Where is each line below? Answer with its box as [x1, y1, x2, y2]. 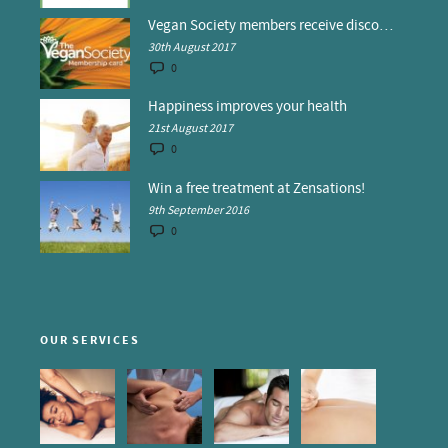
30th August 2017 [148, 39, 235, 55]
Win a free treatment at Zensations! [148, 179, 365, 199]
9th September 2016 [148, 203, 249, 219]
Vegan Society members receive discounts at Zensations [379, 15, 393, 35]
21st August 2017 [148, 121, 233, 137]
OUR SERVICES [40, 331, 140, 349]
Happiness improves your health [148, 97, 347, 117]
